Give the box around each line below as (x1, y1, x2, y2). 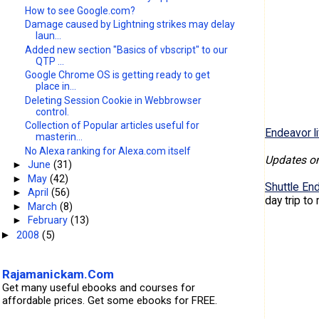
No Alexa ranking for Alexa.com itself (25, 145, 192, 157)
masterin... (36, 131, 83, 143)
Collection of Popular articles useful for (25, 120, 200, 132)
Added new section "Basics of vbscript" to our (25, 43, 229, 56)
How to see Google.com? (25, 4, 136, 16)
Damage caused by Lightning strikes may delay (25, 19, 236, 31)
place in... (36, 80, 77, 93)
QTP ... (36, 55, 65, 67)
